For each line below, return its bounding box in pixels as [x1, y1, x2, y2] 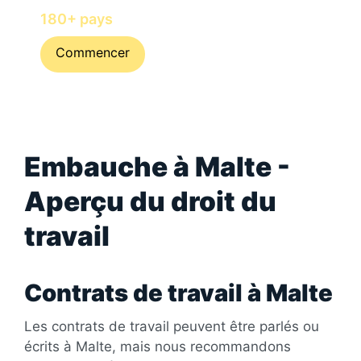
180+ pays [40, 10, 113, 27]
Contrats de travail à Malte [24, 278, 333, 307]
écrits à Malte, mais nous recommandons [24, 338, 291, 355]
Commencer [56, 44, 130, 60]
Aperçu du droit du [24, 185, 276, 218]
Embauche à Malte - [24, 150, 290, 183]
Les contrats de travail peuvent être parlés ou [24, 317, 319, 334]
